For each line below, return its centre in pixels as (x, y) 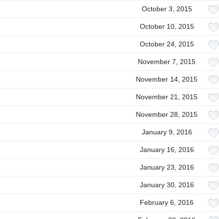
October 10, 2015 (167, 26)
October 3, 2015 (167, 9)
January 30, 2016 (167, 185)
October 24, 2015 (167, 44)
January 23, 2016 (167, 167)
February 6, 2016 (167, 202)
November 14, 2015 (167, 79)
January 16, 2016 (167, 150)
